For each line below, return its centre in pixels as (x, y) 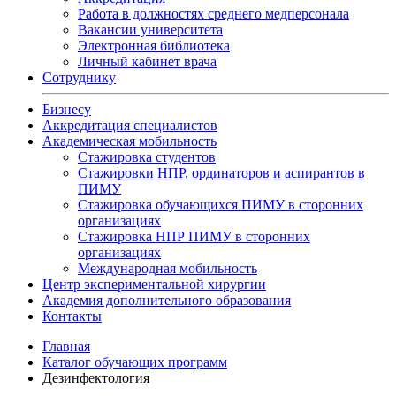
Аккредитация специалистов (130, 125)
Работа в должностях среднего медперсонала (213, 13)
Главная (66, 346)
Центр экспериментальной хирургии (154, 284)
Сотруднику (79, 77)
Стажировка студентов (147, 156)
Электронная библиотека (154, 45)
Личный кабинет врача (147, 61)
